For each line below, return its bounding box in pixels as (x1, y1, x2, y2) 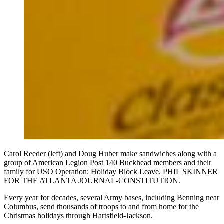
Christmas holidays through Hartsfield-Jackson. (4, 211, 153, 220)
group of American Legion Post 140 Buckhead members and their (4, 158, 211, 167)
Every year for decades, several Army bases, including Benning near (4, 193, 219, 202)
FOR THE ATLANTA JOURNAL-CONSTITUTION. (4, 176, 180, 185)
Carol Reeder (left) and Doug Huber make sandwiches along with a (4, 149, 217, 158)
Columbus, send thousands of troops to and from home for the (4, 202, 199, 211)
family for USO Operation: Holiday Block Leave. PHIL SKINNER (4, 167, 218, 176)
